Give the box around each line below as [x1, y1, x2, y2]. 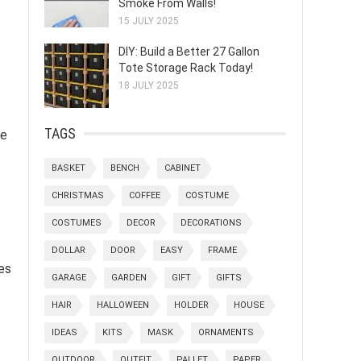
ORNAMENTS [198, 327, 254, 338]
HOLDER [174, 300, 209, 310]
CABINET [164, 163, 201, 173]
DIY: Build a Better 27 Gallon [118, 45, 259, 58]
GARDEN [111, 272, 147, 283]
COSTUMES [52, 218, 102, 228]
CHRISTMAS [52, 190, 104, 201]
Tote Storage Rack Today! [118, 61, 253, 74]
